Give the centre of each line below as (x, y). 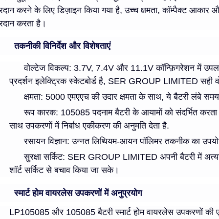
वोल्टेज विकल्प (46, 68)
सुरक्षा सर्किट (43, 157)
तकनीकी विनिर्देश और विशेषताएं (62, 46)
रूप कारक (40, 113)
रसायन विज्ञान (45, 142)
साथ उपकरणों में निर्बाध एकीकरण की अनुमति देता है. (89, 126)
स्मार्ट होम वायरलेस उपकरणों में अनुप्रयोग (78, 193)
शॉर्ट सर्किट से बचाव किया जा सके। (64, 170)
